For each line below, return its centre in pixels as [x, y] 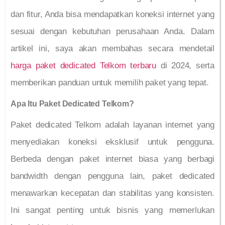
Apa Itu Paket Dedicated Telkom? [72, 103]
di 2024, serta [185, 66]
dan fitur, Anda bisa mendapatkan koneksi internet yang [113, 15]
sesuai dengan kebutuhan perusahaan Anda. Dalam [113, 32]
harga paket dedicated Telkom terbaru [84, 66]
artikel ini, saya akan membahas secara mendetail [113, 49]
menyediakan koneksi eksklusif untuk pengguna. [113, 142]
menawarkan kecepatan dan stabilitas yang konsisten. [113, 193]
